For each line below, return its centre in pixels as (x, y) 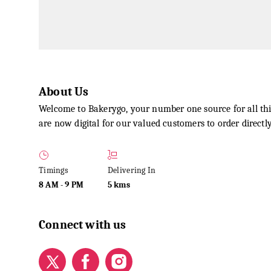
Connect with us (83, 225)
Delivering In (132, 170)
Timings (53, 170)
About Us (64, 92)
